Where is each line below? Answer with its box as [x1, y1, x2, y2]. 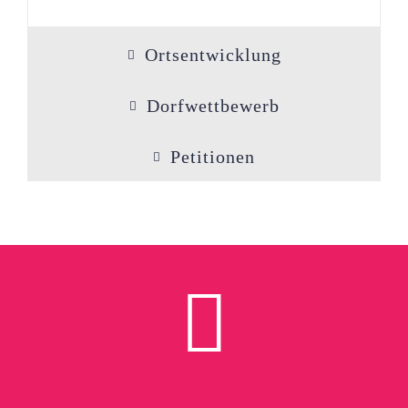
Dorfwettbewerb [146, 96, 280, 116]
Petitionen [170, 147, 255, 167]
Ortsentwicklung [144, 45, 281, 65]
